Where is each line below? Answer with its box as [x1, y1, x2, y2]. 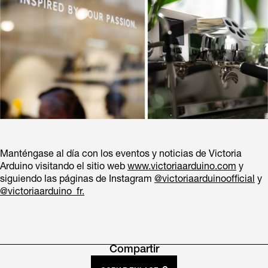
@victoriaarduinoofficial [154, 175, 255, 185]
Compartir [109, 244, 159, 255]
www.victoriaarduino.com [127, 162, 236, 172]
